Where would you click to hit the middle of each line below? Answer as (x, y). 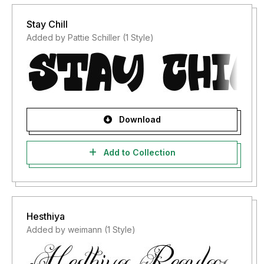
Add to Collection (138, 152)
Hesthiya (46, 216)
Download (138, 119)
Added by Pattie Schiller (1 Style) (90, 37)
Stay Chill (47, 24)
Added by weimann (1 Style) (81, 230)
